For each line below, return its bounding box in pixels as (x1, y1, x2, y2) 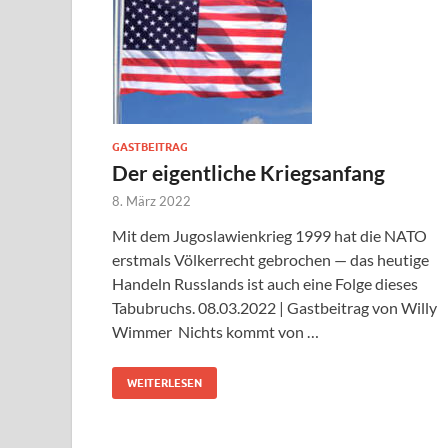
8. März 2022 (112, 193, 191, 210)
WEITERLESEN (127, 376, 202, 391)
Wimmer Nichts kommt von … (112, 322, 319, 342)
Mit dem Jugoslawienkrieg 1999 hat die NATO (112, 226, 427, 246)
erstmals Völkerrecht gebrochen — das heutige (112, 250, 429, 270)
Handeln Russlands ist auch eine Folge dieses (112, 274, 418, 294)
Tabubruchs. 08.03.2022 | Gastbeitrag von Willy (112, 298, 437, 318)
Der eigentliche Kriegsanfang (112, 160, 385, 186)
